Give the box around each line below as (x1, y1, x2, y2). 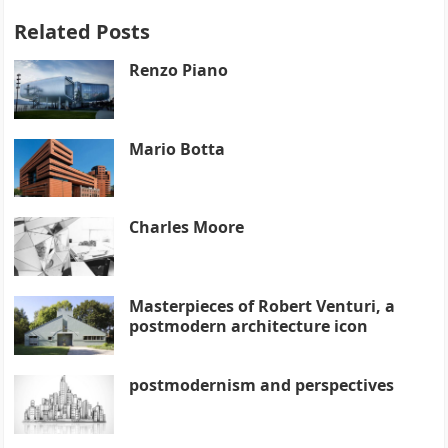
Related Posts (14, 17, 151, 45)
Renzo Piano (129, 58, 229, 81)
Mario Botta (129, 137, 226, 160)
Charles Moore (129, 216, 245, 239)
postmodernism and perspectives (129, 373, 395, 396)
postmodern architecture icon (129, 315, 369, 338)
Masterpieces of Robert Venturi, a (129, 295, 396, 318)
